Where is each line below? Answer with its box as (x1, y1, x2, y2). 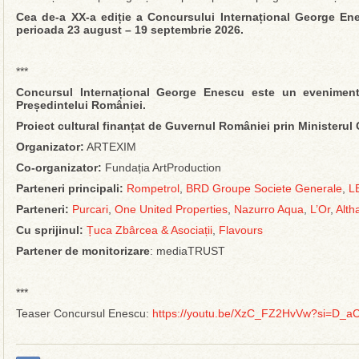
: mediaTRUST (150, 244, 225, 257)
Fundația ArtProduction (102, 161, 221, 174)
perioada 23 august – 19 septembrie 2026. (16, 23, 244, 36)
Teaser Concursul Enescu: (16, 307, 152, 320)
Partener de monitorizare (16, 244, 150, 257)
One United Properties (115, 203, 228, 216)
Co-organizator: (16, 161, 102, 174)
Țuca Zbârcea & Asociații (87, 224, 212, 236)
